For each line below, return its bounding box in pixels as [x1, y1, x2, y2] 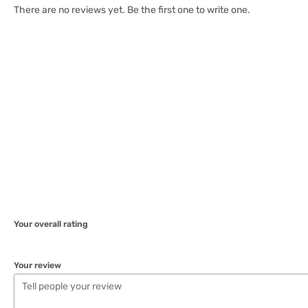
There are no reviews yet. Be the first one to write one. [14, 3, 250, 16]
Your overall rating [14, 219, 88, 229]
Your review [14, 260, 61, 270]
